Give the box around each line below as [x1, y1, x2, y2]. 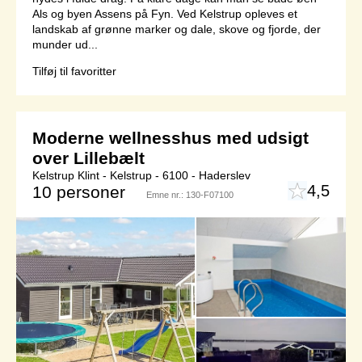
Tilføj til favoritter [32, 65, 116, 78]
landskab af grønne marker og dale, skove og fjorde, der [32, 23, 321, 36]
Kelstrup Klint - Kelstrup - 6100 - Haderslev [32, 169, 250, 183]
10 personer [32, 183, 125, 202]
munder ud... [32, 38, 98, 52]
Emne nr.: [146, 190, 186, 200]
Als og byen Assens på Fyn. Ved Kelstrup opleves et [32, 7, 297, 21]
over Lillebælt [32, 149, 145, 168]
